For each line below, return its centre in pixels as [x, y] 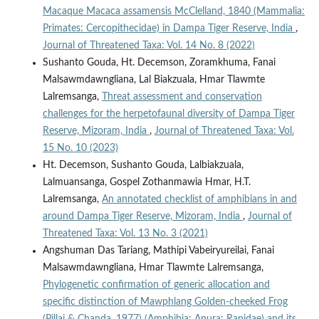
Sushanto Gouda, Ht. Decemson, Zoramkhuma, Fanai [159, 62]
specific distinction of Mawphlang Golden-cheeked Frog [165, 302]
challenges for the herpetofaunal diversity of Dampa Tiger [168, 114]
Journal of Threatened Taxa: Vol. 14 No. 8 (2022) [148, 45]
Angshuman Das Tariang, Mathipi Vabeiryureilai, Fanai [158, 250]
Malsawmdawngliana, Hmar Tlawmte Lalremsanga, [153, 267]
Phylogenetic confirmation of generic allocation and [156, 284]
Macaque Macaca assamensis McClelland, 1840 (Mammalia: [173, 11]
